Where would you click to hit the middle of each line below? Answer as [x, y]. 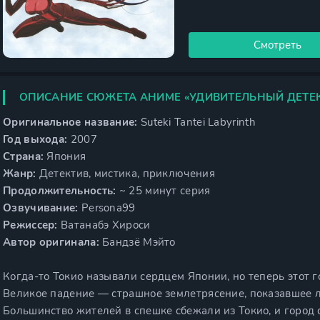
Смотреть [278, 45]
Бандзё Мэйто [137, 242]
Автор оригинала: [51, 242]
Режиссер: [30, 225]
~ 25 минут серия [163, 191]
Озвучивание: [41, 208]
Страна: [24, 156]
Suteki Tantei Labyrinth [196, 122]
